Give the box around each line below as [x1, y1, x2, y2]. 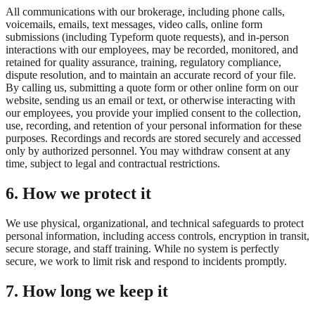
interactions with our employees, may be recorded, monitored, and [6, 43, 298, 56]
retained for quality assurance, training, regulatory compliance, [6, 56, 281, 68]
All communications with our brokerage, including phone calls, [6, 5, 285, 18]
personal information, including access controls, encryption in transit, [6, 229, 309, 242]
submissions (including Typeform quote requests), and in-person [6, 30, 289, 43]
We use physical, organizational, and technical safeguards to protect [6, 217, 304, 229]
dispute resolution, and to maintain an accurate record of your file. [6, 68, 296, 81]
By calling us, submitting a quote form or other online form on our [6, 81, 298, 94]
